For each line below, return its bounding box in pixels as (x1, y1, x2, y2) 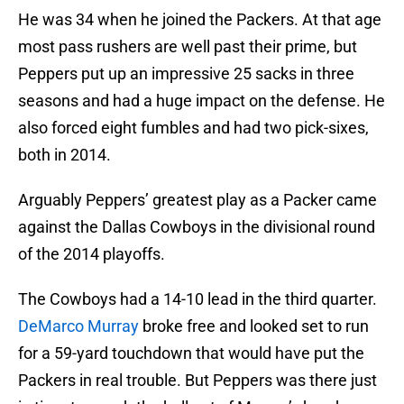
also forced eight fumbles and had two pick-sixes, (18, 118, 369, 138)
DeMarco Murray (18, 317, 139, 336)
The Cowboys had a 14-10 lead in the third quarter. (18, 289, 377, 309)
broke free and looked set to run (139, 317, 369, 336)
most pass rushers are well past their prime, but (18, 37, 357, 57)
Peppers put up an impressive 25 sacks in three (18, 64, 354, 84)
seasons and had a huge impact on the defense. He (18, 91, 385, 111)
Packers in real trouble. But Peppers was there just (18, 371, 377, 390)
